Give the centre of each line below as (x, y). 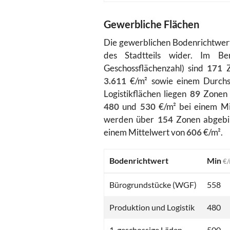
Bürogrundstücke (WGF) (153, 185)
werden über (131, 120)
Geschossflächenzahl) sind (156, 68)
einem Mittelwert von (145, 132)
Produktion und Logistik (152, 207)
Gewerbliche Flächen (151, 24)
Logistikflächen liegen (147, 94)
